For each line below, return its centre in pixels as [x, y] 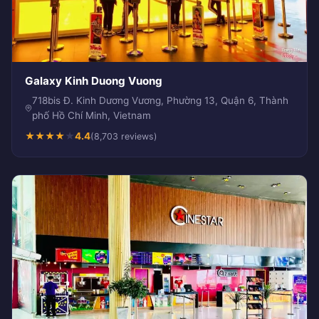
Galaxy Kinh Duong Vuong [94, 80]
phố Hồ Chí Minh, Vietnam [91, 115]
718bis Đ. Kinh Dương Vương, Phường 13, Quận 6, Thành [160, 100]
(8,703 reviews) [124, 136]
